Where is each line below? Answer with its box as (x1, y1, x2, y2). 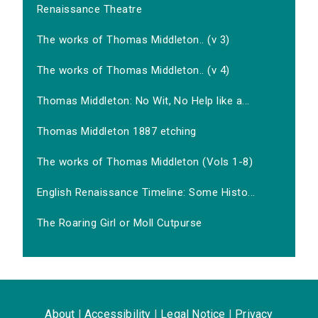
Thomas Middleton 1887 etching (37, 125, 197, 138)
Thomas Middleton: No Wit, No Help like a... (37, 94, 250, 108)
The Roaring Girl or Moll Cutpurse (37, 216, 202, 230)
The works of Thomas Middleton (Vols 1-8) (37, 155, 253, 169)
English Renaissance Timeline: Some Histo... (37, 186, 256, 199)
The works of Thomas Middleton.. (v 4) (37, 64, 230, 77)
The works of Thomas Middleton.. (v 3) (37, 33, 230, 47)
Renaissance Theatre (37, 3, 143, 16)
